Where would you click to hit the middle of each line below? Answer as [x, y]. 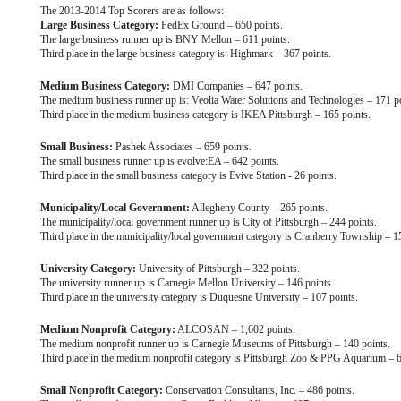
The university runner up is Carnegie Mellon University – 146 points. [187, 282]
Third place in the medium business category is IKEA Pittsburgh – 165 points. [205, 114]
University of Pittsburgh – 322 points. [218, 268]
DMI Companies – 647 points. [236, 85]
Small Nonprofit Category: [102, 390]
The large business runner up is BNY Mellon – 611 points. [165, 39]
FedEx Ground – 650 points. [221, 25]
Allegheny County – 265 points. [259, 207]
